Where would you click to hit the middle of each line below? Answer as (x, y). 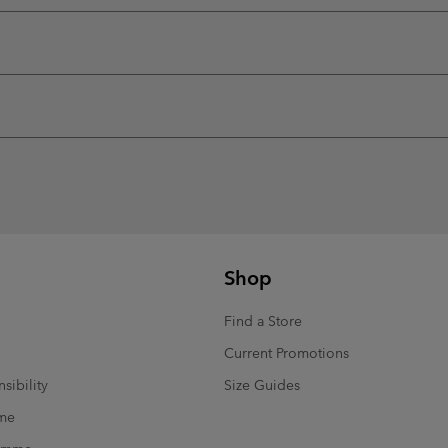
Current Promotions (286, 352)
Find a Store (263, 320)
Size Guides (262, 384)
